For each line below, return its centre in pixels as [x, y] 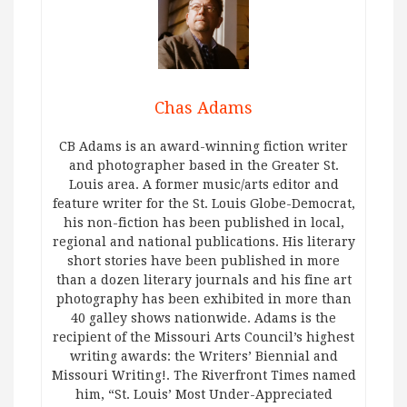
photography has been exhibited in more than [203, 299]
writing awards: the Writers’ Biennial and [203, 357]
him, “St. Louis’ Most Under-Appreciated [203, 395]
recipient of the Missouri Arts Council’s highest [203, 338]
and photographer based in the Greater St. [203, 166]
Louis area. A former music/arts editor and [203, 185]
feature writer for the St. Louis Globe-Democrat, [203, 204]
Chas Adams [203, 108]
